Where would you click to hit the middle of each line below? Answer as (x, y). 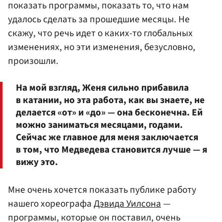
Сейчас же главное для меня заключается (107, 138)
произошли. (33, 61)
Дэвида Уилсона (127, 204)
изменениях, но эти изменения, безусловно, (102, 47)
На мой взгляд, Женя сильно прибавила (102, 88)
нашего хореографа (51, 204)
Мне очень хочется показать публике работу (102, 190)
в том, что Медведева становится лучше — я (111, 150)
